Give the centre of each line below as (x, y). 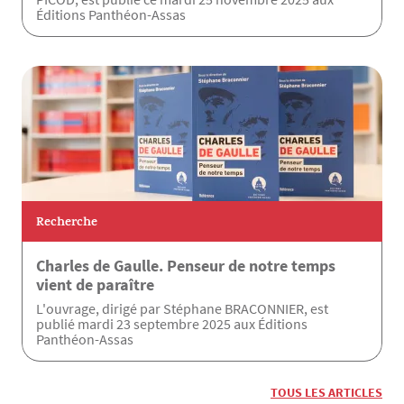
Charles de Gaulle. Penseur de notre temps (186, 266)
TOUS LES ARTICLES (326, 393)
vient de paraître (95, 285)
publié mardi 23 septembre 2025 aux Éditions (172, 324)
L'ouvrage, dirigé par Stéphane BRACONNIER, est (182, 309)
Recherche (67, 223)
